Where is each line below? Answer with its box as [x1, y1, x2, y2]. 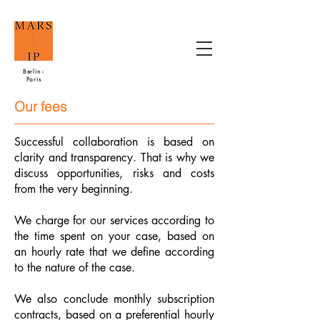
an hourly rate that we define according [14, 244, 214, 259]
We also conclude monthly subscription [14, 291, 214, 306]
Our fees [14, 98, 67, 115]
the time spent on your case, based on [14, 229, 214, 244]
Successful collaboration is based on [14, 134, 214, 149]
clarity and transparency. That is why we [14, 150, 214, 165]
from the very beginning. [14, 181, 133, 196]
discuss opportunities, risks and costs [14, 166, 214, 181]
